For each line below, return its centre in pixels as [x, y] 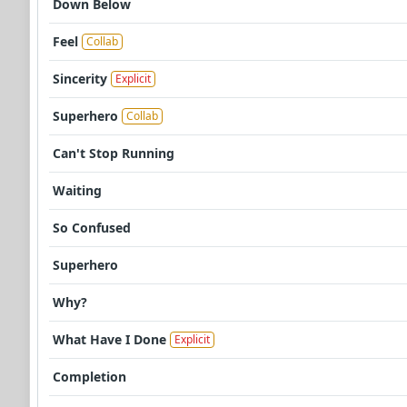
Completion [89, 377]
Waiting [77, 191]
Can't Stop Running [114, 154]
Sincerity [80, 79]
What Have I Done [109, 340]
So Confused [92, 228]
